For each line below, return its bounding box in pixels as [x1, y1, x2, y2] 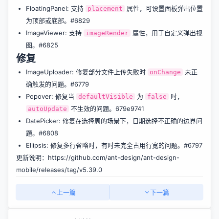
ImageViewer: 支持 [25, 29, 84, 37]
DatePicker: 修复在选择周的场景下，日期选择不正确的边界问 [25, 117, 202, 125]
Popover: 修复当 [25, 92, 76, 100]
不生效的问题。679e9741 [68, 105, 144, 112]
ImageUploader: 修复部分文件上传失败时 [25, 68, 148, 76]
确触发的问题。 [25, 80, 70, 88]
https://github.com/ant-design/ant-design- [48, 153, 179, 161]
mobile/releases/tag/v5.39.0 [16, 166, 102, 174]
